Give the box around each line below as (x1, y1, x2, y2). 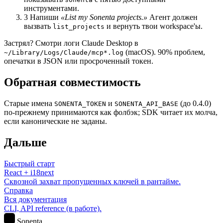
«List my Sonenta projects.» (61, 13, 147, 21)
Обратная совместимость (4, 75, 141, 89)
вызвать (24, 22, 53, 30)
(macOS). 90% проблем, (123, 48, 205, 56)
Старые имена (4, 99, 54, 108)
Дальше (4, 135, 47, 149)
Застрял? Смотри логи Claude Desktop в (4, 39, 138, 47)
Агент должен (147, 13, 198, 21)
